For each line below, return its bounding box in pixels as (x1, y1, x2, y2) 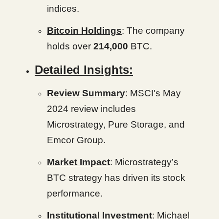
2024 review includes (47, 103, 136, 114)
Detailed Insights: (35, 63, 133, 76)
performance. (47, 188, 103, 198)
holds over (47, 41, 91, 51)
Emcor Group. (47, 134, 106, 145)
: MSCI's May (125, 88, 181, 98)
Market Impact (47, 156, 110, 167)
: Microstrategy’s (110, 156, 178, 167)
